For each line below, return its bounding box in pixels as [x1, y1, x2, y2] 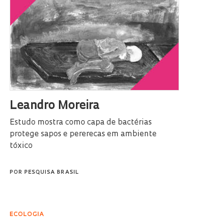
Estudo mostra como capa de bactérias [10, 118, 152, 127]
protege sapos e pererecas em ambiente [10, 130, 157, 138]
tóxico [10, 142, 33, 150]
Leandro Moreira [10, 100, 100, 112]
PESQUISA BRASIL [24, 169, 79, 175]
